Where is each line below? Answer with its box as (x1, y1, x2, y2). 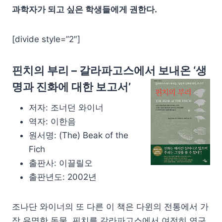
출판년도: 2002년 (29, 171, 97, 182)
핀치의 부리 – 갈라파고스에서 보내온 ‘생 (12, 63, 207, 77)
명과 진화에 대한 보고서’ (12, 80, 131, 93)
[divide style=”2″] (12, 34, 80, 44)
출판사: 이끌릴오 (29, 158, 93, 168)
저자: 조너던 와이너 (29, 102, 104, 112)
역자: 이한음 (29, 116, 76, 126)
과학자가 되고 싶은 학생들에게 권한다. (12, 4, 157, 14)
